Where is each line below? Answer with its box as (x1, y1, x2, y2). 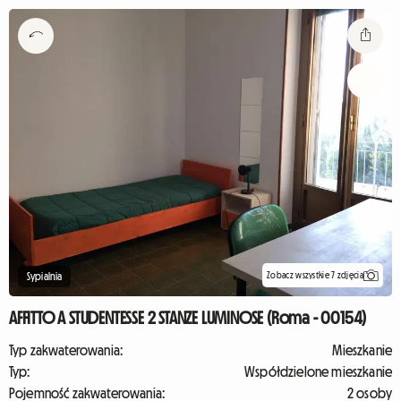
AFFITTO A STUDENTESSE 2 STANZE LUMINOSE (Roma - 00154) (9, 309, 367, 327)
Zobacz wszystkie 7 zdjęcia (267, 269, 363, 280)
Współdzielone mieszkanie (244, 364, 392, 379)
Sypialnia (27, 271, 63, 282)
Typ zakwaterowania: (9, 343, 124, 357)
